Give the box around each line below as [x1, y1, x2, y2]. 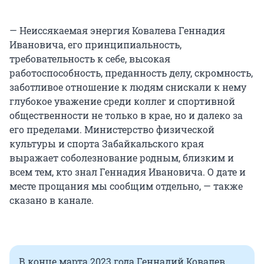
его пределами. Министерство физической [9, 123, 214, 136]
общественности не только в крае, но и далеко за [9, 109, 243, 122]
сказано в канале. [9, 194, 94, 207]
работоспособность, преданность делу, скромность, [9, 67, 253, 80]
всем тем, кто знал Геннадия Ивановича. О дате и [9, 166, 246, 179]
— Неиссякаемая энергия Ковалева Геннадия [9, 24, 225, 37]
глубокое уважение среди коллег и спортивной [9, 95, 235, 108]
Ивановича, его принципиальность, [9, 38, 181, 51]
